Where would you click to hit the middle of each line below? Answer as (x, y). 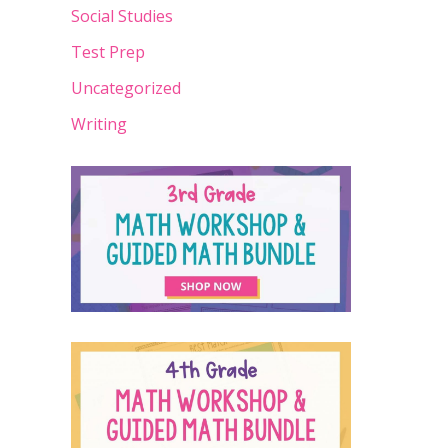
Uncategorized (126, 87)
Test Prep (108, 51)
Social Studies (122, 15)
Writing (99, 123)
